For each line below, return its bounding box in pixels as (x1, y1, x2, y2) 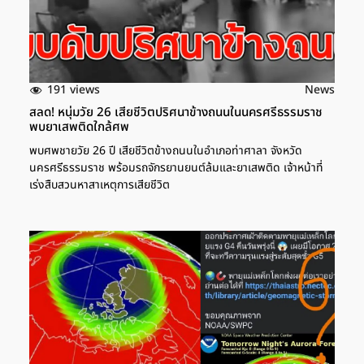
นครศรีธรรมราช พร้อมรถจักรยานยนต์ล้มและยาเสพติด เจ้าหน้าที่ (29, 159, 323, 177)
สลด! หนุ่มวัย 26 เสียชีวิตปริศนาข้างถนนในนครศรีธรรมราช (29, 103, 323, 123)
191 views (47, 80, 100, 98)
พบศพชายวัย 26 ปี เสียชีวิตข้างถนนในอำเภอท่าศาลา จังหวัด (29, 142, 302, 160)
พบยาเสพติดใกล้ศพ (29, 118, 129, 137)
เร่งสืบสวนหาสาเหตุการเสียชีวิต (29, 176, 170, 194)
